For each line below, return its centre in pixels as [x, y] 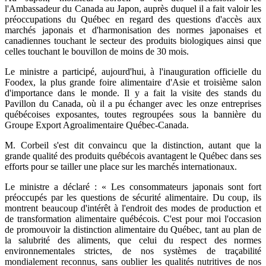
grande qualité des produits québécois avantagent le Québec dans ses [133, 156]
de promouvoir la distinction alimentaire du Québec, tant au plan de [133, 230]
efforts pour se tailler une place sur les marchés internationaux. [121, 167]
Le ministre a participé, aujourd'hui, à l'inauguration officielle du [133, 72]
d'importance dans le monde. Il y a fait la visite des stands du [133, 93]
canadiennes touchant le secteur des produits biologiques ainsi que [133, 41]
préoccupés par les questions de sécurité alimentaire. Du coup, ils [133, 198]
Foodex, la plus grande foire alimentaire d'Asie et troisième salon [133, 83]
